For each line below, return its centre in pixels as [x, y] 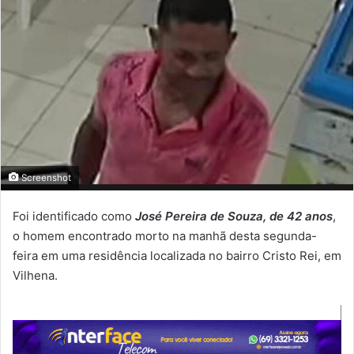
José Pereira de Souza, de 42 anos [234, 216]
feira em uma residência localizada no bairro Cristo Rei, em [177, 255]
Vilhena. [35, 275]
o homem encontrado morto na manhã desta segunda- [165, 235]
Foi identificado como [74, 216]
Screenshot [45, 177]
